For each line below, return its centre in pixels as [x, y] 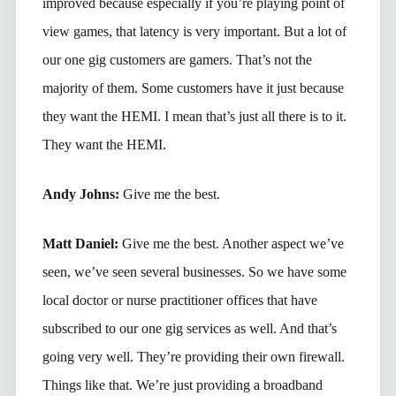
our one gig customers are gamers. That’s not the [177, 59]
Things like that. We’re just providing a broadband [182, 385]
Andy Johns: [82, 194]
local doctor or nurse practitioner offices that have [179, 300]
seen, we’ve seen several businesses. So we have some [194, 271]
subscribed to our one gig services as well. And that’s [189, 328]
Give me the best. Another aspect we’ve [232, 243]
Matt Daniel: [82, 243]
